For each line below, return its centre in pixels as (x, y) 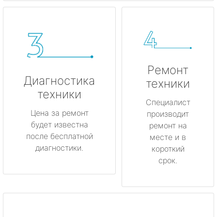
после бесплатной (59, 136)
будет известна (59, 124)
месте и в (168, 137)
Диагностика (59, 80)
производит (168, 114)
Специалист (168, 102)
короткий (168, 149)
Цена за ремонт (59, 113)
